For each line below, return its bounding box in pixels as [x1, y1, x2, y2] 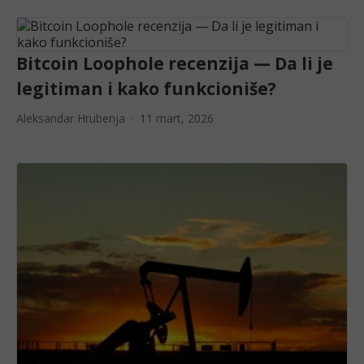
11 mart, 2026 [140, 110, 214, 127]
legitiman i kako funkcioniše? [16, 77, 276, 101]
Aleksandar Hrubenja [16, 110, 125, 127]
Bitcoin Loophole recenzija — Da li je [16, 52, 333, 76]
